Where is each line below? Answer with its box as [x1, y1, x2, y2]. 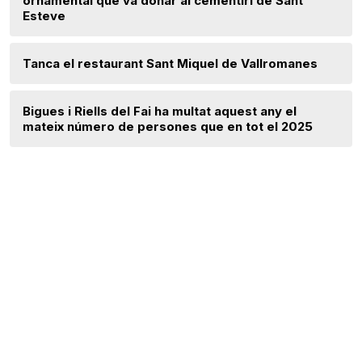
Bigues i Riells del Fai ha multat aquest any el [23, 103, 297, 119]
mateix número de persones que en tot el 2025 [23, 118, 313, 134]
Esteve [23, 7, 65, 23]
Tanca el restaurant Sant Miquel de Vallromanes [23, 55, 318, 71]
